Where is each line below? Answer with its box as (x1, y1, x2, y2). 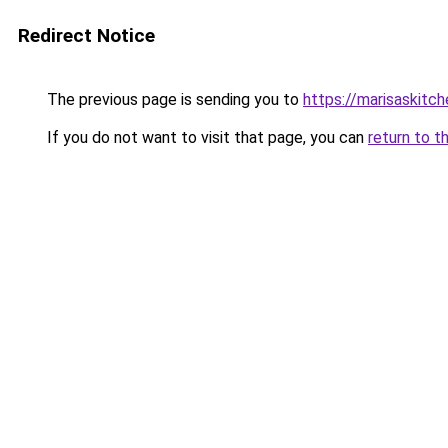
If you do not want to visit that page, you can (43, 128, 368, 147)
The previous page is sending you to (43, 90, 303, 109)
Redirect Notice (18, 24, 155, 47)
